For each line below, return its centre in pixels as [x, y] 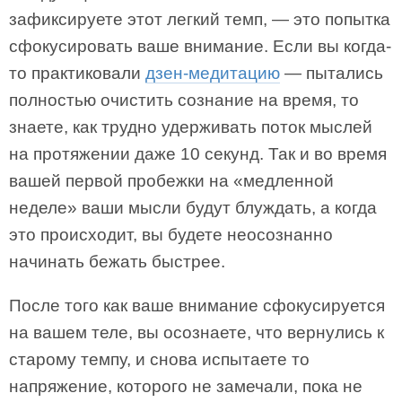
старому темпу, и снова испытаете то [159, 359]
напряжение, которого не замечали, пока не [186, 386]
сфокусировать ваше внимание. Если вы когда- [200, 46]
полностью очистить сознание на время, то [184, 100]
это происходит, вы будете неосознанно [171, 235]
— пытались [332, 73]
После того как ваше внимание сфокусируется [197, 306]
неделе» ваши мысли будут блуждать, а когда [193, 208]
